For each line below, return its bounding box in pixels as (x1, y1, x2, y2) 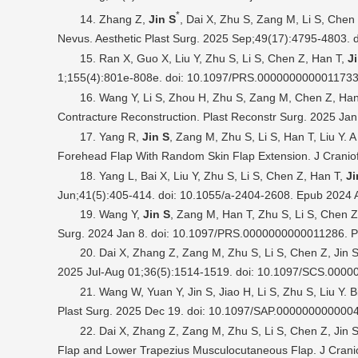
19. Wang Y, (80, 208, 143, 221)
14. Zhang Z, (80, 13, 149, 26)
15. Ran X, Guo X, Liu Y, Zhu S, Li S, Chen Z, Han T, (80, 52, 348, 66)
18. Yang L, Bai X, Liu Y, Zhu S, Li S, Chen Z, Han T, (80, 169, 346, 183)
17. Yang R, (80, 130, 142, 144)
